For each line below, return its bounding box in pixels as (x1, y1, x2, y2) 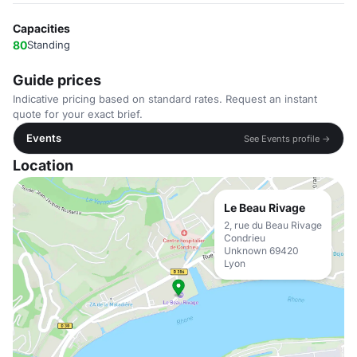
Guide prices (13, 72, 101, 88)
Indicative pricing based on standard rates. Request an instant (13, 92, 317, 105)
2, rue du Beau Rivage (224, 219, 322, 231)
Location (13, 157, 73, 174)
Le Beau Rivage (224, 201, 305, 214)
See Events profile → (244, 132, 331, 144)
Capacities (13, 22, 70, 35)
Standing (27, 38, 70, 51)
